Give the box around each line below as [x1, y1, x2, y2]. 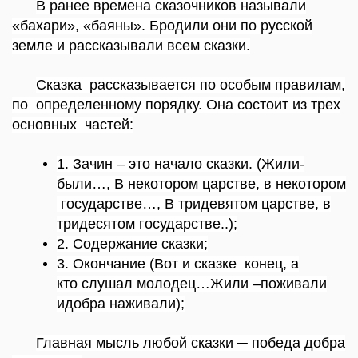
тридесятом [57, 216, 135, 232]
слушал [82, 276, 133, 292]
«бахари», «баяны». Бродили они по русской [12, 18, 312, 34]
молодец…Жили [137, 276, 249, 292]
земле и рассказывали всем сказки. [12, 38, 250, 54]
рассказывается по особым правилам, [89, 77, 345, 93]
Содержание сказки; [73, 236, 208, 252]
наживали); [109, 296, 185, 312]
